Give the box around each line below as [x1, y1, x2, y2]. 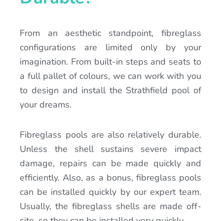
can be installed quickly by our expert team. [20, 185, 201, 198]
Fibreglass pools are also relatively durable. [20, 128, 201, 141]
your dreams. [20, 99, 72, 111]
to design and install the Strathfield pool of [20, 84, 201, 97]
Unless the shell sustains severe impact [20, 143, 201, 155]
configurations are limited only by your [20, 41, 201, 54]
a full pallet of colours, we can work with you [20, 70, 201, 82]
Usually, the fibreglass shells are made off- [20, 200, 201, 212]
